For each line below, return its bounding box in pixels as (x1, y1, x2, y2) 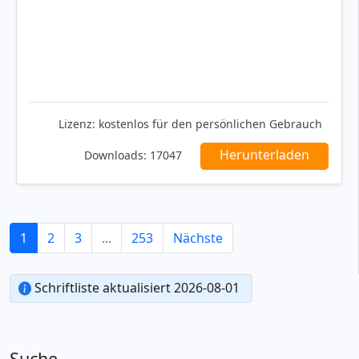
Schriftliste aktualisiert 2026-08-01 (31, 278, 240, 296)
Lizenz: (58, 115, 95, 131)
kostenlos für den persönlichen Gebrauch (95, 115, 322, 131)
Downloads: (84, 147, 147, 163)
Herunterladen (220, 145, 309, 163)
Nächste (173, 228, 223, 247)
